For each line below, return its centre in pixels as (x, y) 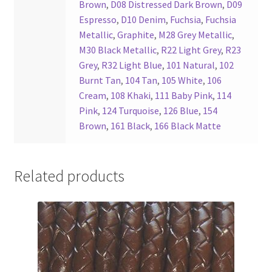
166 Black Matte (188, 126)
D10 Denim (144, 20)
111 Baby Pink (184, 96)
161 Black (131, 126)
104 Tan (141, 80)
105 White (182, 80)
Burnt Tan (100, 80)
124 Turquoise (131, 111)
